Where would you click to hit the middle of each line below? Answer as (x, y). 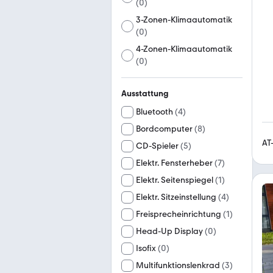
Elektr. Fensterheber (174, 163)
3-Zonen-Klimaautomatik (184, 20)
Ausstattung (145, 94)
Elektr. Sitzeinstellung (176, 197)
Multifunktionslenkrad (178, 265)
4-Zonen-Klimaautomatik (184, 49)
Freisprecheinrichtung (179, 214)
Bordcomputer (164, 129)
